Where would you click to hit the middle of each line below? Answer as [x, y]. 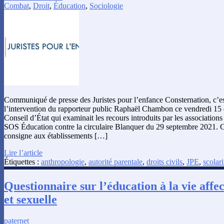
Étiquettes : [22, 161]
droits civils [164, 161]
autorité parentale [115, 161]
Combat [16, 5]
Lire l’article [23, 152]
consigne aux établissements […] [56, 135]
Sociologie [106, 5]
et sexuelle [30, 199]
